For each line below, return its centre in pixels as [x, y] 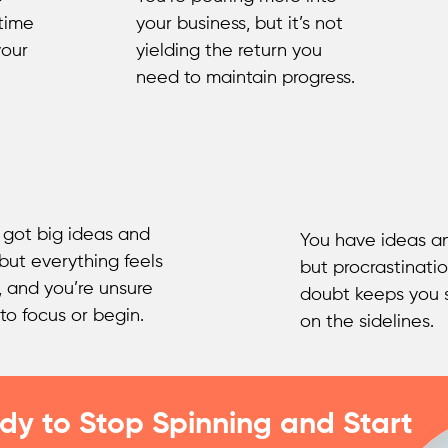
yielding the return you [229, 51]
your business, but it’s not [239, 24]
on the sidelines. [367, 322]
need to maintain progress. [245, 78]
